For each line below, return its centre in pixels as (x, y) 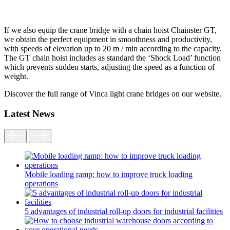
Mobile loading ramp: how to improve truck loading (109, 175)
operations (41, 184)
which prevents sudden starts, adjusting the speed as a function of (109, 67)
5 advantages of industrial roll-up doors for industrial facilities (124, 212)
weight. (16, 76)
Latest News (29, 113)
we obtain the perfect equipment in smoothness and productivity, (108, 39)
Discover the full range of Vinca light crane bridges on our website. (113, 93)
